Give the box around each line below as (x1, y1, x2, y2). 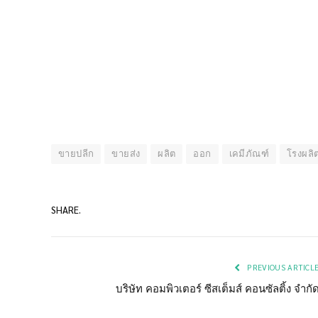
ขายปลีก (58, 148, 94, 160)
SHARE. (51, 203, 81, 216)
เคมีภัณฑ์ (229, 148, 269, 160)
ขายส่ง (111, 148, 141, 160)
